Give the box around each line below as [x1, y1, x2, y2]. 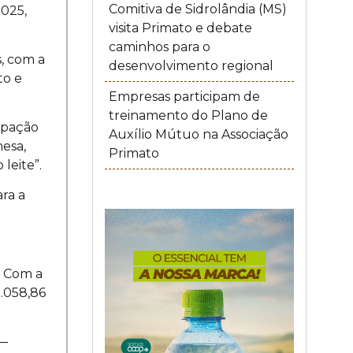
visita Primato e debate [108, 20, 252, 35]
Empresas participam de [108, 89, 260, 104]
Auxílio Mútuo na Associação [108, 127, 288, 142]
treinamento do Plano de [108, 108, 268, 123]
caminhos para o [108, 39, 210, 54]
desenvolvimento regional [108, 58, 273, 73]
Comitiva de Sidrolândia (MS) [108, 2, 287, 17]
